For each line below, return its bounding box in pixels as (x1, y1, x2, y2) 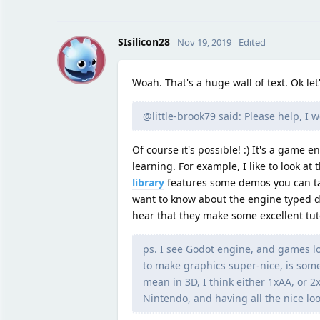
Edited (238, 35, 266, 49)
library (131, 175, 164, 189)
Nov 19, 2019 (176, 35, 231, 49)
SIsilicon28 (117, 34, 170, 49)
